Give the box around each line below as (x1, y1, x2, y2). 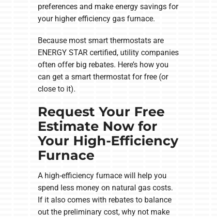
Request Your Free (37, 104, 165, 120)
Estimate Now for (37, 118, 157, 135)
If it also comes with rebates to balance (37, 195, 171, 204)
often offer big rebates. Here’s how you (37, 60, 169, 70)
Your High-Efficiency (37, 133, 178, 149)
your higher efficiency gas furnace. (37, 14, 155, 24)
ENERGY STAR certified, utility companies (37, 48, 179, 58)
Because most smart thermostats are (37, 36, 164, 46)
